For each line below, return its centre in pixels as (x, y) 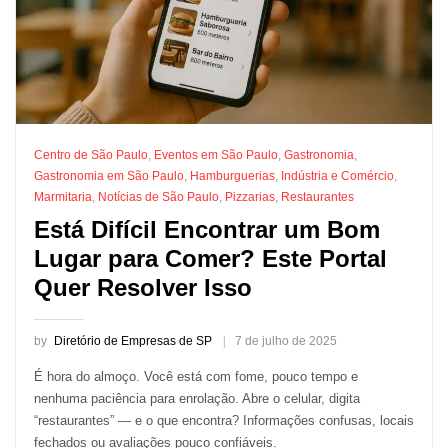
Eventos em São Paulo (215, 154)
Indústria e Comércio (337, 175)
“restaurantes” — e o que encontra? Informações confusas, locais (223, 421)
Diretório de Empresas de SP (132, 340)
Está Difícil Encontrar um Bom (206, 230)
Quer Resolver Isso (142, 288)
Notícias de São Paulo (158, 196)
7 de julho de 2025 (285, 340)
